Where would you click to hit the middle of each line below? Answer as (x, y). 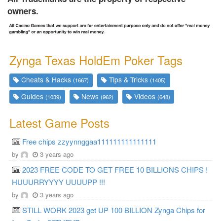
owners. (23, 11)
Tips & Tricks (129, 80)
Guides (33, 96)
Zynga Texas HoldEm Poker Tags (96, 60)
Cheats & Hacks (46, 80)
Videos (145, 96)
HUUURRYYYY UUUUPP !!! (58, 182)
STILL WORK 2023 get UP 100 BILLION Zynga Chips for (114, 210)
